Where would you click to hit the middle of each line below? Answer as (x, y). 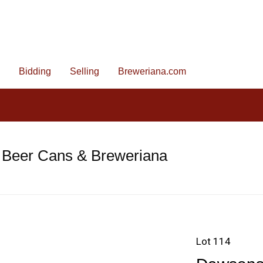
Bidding (35, 71)
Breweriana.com (152, 71)
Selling (85, 71)
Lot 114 (213, 241)
